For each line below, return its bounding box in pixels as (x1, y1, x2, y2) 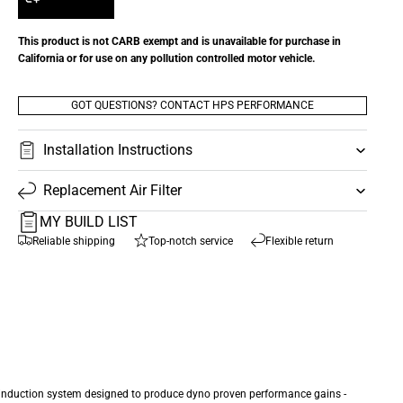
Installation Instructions (43, 141, 193, 159)
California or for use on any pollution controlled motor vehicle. (18, 51, 315, 65)
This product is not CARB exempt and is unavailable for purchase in (18, 34, 341, 48)
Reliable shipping (32, 234, 115, 247)
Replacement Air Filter (43, 182, 182, 200)
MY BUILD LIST (40, 212, 138, 230)
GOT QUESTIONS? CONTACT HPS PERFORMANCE (71, 98, 314, 112)
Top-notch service (148, 234, 234, 247)
